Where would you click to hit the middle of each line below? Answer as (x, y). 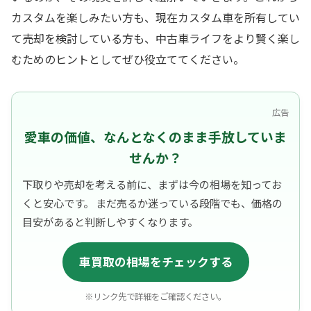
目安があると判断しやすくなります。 (110, 222)
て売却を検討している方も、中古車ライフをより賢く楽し (155, 39)
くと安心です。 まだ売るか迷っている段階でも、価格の (152, 203)
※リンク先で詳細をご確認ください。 (155, 297)
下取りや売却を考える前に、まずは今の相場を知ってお (152, 184)
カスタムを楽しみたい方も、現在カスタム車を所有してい (155, 18)
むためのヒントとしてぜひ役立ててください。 (128, 59)
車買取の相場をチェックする (155, 262)
